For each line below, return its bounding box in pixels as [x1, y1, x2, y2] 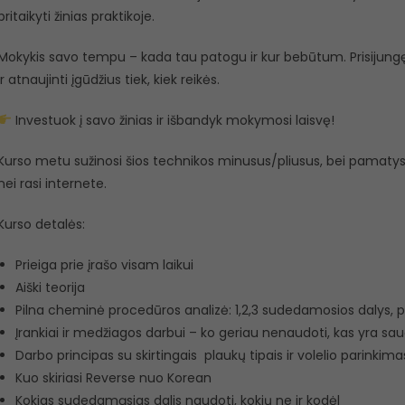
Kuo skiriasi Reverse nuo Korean [14, 369, 212, 387]
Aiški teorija [14, 278, 85, 297]
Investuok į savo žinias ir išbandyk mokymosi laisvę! [11, 111, 334, 129]
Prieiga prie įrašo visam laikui [14, 256, 193, 274]
